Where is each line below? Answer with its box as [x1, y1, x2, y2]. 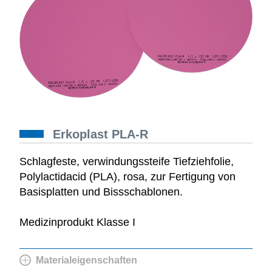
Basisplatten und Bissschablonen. [19, 185, 183, 198]
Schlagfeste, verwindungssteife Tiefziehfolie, [19, 155, 234, 168]
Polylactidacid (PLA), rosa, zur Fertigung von [19, 170, 236, 183]
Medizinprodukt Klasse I [19, 216, 135, 228]
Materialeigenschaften [36, 254, 137, 265]
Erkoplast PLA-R [53, 127, 148, 141]
